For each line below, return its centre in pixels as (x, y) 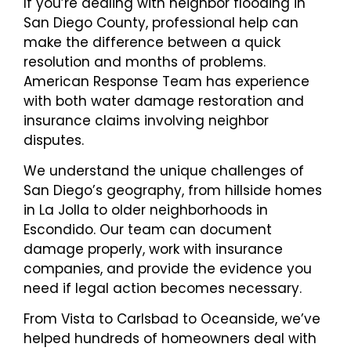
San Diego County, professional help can (161, 22)
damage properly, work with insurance (153, 250)
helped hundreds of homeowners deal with (170, 339)
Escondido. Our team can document (148, 230)
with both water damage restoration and (164, 101)
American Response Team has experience (166, 81)
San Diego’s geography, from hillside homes (173, 191)
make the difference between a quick (152, 42)
